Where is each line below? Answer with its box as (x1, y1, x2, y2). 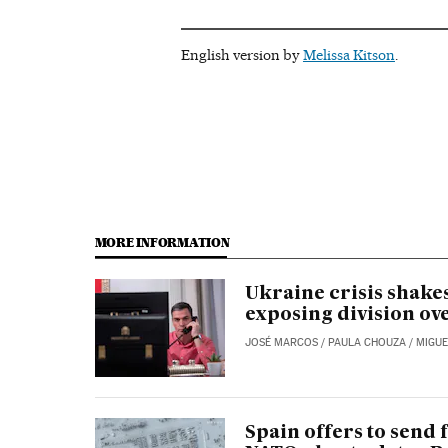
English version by (180, 46, 303, 65)
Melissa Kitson (302, 46, 395, 65)
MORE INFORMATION (94, 235, 230, 251)
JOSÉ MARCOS (244, 336, 318, 350)
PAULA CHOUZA (327, 336, 406, 350)
